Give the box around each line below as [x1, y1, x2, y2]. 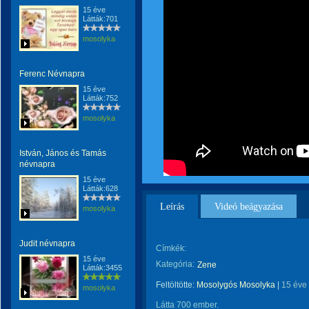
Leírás [160, 201, 184, 212]
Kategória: [156, 259, 195, 269]
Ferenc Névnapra [19, 69, 85, 79]
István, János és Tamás [19, 148, 106, 158]
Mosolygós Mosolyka [197, 280, 275, 290]
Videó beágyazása [215, 201, 283, 212]
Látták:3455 [83, 263, 122, 272]
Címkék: [156, 243, 186, 253]
